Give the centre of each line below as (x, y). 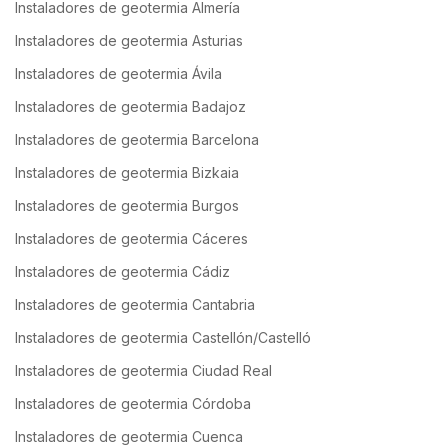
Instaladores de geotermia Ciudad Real (143, 371)
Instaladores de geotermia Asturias (129, 41)
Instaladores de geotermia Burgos (127, 206)
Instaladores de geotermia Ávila (118, 74)
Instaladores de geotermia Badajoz (130, 107)
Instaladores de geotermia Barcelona (137, 140)
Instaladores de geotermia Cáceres (131, 239)
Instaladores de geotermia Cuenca (129, 437)
